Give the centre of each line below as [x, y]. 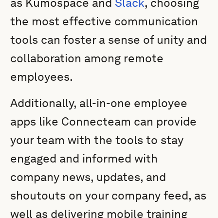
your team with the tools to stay [97, 140]
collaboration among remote [87, 58]
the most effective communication [104, 21]
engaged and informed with [84, 158]
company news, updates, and [88, 177]
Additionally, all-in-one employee [99, 103]
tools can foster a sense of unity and [109, 40]
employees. [42, 77]
